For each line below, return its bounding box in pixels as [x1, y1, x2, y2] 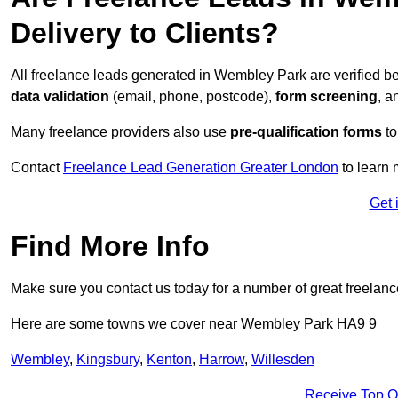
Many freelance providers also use [11, 124, 230, 140]
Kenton [147, 352, 192, 368]
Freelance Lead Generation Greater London [63, 160, 338, 176]
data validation [11, 89, 109, 105]
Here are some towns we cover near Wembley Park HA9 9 [11, 316, 377, 332]
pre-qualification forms [230, 124, 382, 140]
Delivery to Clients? [11, 17, 279, 50]
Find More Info [11, 230, 210, 263]
